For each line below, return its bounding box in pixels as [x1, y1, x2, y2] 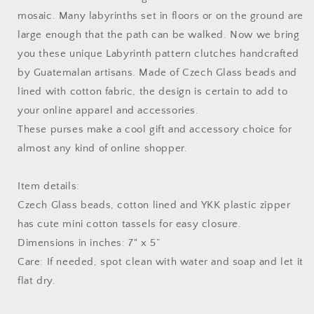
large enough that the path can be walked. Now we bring [18, 29, 300, 41]
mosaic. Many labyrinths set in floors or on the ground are [18, 10, 303, 22]
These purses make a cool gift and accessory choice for [18, 123, 292, 135]
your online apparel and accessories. [18, 104, 199, 116]
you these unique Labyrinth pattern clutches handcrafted [18, 48, 300, 60]
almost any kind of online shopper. [18, 142, 188, 154]
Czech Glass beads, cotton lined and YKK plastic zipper [18, 199, 291, 211]
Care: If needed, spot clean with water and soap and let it [18, 256, 303, 268]
